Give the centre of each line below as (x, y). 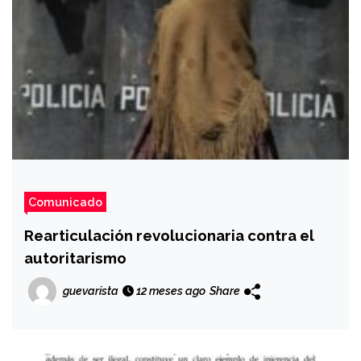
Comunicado (65, 202)
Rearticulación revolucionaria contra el (169, 236)
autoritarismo (75, 258)
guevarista (91, 290)
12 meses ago (170, 291)
